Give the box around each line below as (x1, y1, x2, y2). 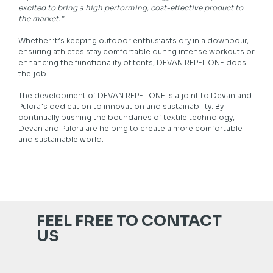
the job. (18, 69, 48, 79)
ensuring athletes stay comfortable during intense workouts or (18, 47, 255, 57)
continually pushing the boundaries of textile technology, (18, 113, 235, 122)
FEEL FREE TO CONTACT (37, 211, 222, 231)
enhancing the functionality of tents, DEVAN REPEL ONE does (18, 58, 246, 68)
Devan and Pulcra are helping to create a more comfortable (18, 124, 243, 133)
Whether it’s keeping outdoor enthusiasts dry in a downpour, (18, 36, 249, 46)
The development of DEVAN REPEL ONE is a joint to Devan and (18, 91, 252, 101)
